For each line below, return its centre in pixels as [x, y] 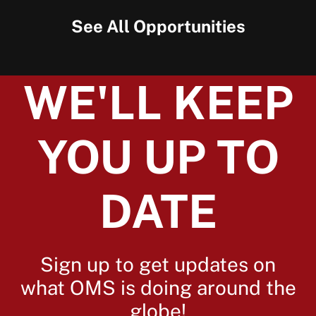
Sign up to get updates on [158, 264]
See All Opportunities [158, 26]
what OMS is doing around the [158, 287]
